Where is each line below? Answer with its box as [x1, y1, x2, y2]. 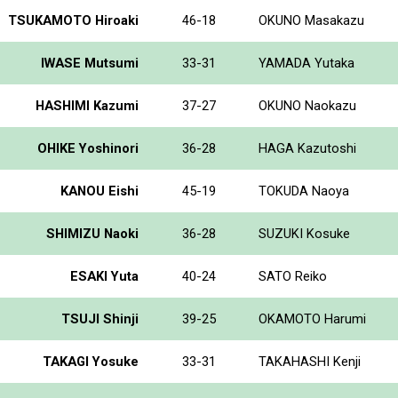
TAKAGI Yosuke [43, 353, 139, 370]
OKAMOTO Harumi [259, 310, 366, 327]
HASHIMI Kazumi [36, 97, 139, 114]
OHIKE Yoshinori [37, 139, 139, 156]
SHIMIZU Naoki [46, 225, 139, 242]
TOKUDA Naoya [259, 182, 349, 199]
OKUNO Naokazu [259, 97, 356, 114]
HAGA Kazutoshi [259, 139, 356, 156]
